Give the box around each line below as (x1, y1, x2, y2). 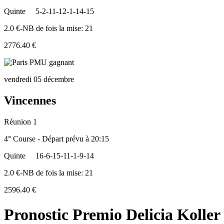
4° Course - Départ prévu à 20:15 (4, 134, 109, 143)
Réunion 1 (4, 117, 37, 126)
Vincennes (4, 94, 56, 107)
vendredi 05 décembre (4, 75, 74, 84)
